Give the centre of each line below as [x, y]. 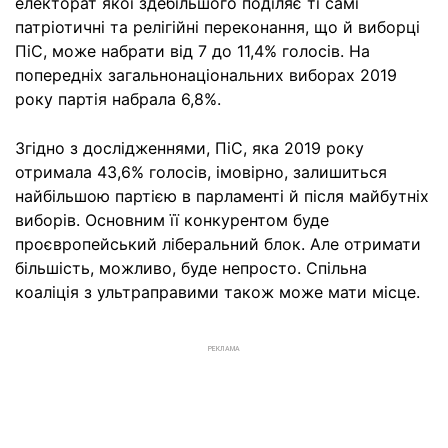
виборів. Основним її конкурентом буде [172, 220]
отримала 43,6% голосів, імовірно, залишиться [201, 172]
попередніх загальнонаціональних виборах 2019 [206, 75]
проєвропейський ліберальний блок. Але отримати [218, 244]
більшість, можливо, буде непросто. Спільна [191, 268]
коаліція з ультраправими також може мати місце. [217, 292]
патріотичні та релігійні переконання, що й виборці [217, 27]
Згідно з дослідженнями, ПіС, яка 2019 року [189, 148]
